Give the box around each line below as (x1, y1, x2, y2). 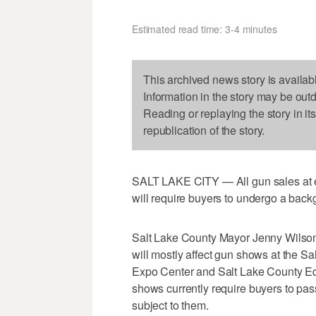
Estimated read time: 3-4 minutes (132, 22, 277, 37)
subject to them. (132, 297, 209, 314)
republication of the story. (143, 122, 265, 139)
